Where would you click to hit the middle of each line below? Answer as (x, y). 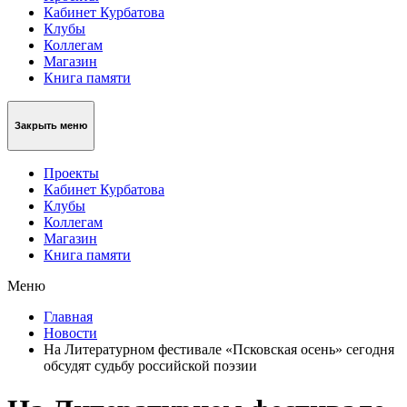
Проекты (71, 173)
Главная (68, 316)
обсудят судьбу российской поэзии (150, 365)
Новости (70, 333)
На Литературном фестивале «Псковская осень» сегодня (219, 349)
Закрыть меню (51, 126)
